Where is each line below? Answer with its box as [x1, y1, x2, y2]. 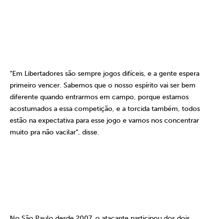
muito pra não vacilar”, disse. [10, 128, 99, 136]
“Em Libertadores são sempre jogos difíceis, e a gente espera [10, 69, 199, 78]
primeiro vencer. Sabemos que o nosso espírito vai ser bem [10, 81, 196, 89]
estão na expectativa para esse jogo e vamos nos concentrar [10, 116, 199, 125]
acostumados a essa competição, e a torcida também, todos [10, 105, 200, 113]
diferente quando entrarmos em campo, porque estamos [10, 93, 189, 101]
